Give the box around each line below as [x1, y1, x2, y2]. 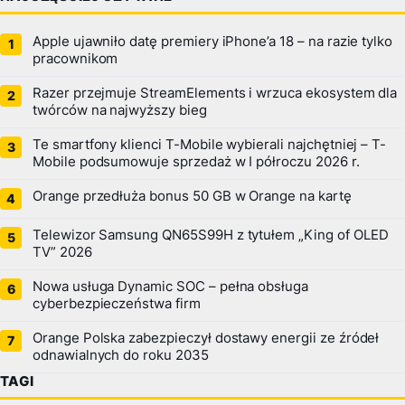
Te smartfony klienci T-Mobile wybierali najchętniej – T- [33, 137, 387, 154]
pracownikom [33, 51, 118, 68]
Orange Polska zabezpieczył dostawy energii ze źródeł [33, 330, 380, 347]
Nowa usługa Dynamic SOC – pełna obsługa [33, 278, 309, 296]
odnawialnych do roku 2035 [33, 347, 209, 364]
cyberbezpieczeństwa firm [33, 296, 201, 313]
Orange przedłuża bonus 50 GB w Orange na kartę [33, 188, 352, 205]
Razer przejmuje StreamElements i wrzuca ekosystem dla [33, 85, 398, 102]
